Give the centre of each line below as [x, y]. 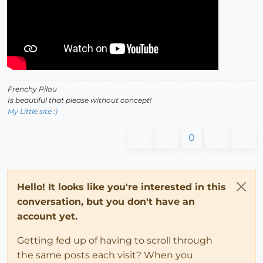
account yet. [47, 216]
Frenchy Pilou [32, 89]
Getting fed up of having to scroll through [115, 240]
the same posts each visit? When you [105, 255]
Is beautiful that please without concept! [80, 100]
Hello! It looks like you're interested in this [122, 187]
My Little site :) [33, 111]
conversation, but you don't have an [106, 201]
